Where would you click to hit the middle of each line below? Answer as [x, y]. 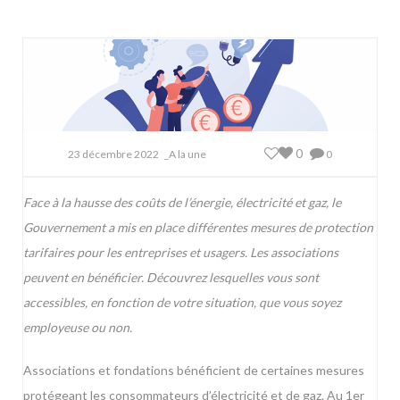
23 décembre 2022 [113, 154]
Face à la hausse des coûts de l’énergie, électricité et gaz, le [182, 203]
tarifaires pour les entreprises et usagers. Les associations [181, 253]
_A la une [185, 154]
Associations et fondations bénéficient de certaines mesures [194, 371]
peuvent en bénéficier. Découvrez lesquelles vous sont [171, 278]
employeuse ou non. [78, 328]
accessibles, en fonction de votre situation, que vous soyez [182, 303]
